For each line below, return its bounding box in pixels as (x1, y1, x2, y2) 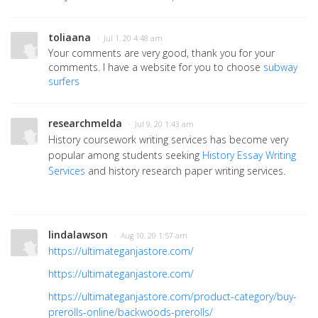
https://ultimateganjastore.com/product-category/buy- (48, 289, 297, 303)
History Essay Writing (202, 148, 296, 162)
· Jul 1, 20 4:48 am (97, 33, 163, 43)
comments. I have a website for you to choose (48, 60, 263, 74)
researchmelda (48, 116, 122, 130)
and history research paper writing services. (85, 163, 288, 177)
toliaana (48, 30, 91, 44)
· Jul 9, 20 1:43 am (128, 119, 194, 129)
